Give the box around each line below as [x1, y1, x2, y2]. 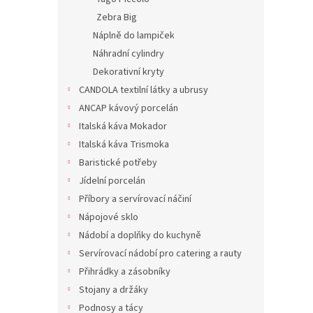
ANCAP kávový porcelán [79, 101, 178, 116]
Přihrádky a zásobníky [79, 265, 170, 279]
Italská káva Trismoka [79, 138, 169, 152]
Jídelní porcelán [79, 174, 145, 189]
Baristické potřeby [79, 156, 157, 170]
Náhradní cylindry [93, 47, 164, 61]
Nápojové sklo [79, 210, 138, 225]
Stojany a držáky [79, 283, 148, 298]
